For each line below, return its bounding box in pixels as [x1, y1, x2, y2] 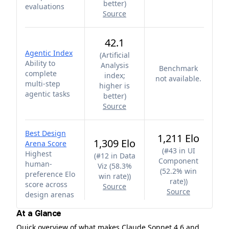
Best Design [25, 128, 66, 138]
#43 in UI [164, 146, 195, 155]
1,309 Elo [94, 136, 135, 150]
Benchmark [159, 63, 198, 73]
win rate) [98, 171, 129, 181]
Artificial [101, 50, 130, 60]
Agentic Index [25, 48, 73, 58]
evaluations [25, 2, 64, 11]
